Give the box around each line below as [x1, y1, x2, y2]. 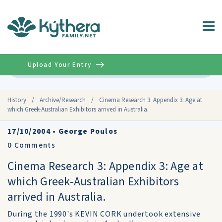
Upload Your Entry [28, 60, 92, 69]
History [7, 96, 26, 105]
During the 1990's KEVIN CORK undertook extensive [7, 209, 201, 220]
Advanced [179, 63, 207, 71]
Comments [12, 140, 55, 151]
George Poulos [58, 126, 118, 137]
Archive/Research [40, 96, 86, 105]
